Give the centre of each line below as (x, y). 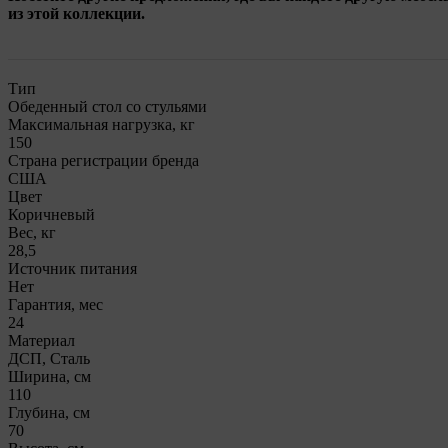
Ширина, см (49, 376)
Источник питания (72, 268)
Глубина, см (49, 412)
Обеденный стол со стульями (107, 106)
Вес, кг (32, 232)
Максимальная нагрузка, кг (101, 124)
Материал (41, 340)
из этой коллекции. (76, 13)
